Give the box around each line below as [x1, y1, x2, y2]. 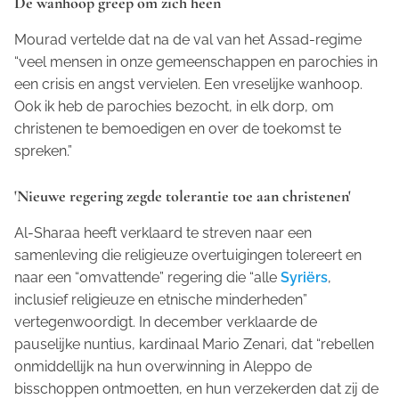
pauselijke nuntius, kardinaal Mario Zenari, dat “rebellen [14, 336, 374, 354]
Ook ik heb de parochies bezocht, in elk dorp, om [14, 98, 334, 116]
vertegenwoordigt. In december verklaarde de [14, 313, 317, 331]
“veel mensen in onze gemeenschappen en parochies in [14, 53, 378, 71]
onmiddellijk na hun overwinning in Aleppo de [14, 358, 312, 376]
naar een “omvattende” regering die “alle [14, 269, 281, 287]
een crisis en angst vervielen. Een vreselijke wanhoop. [14, 76, 362, 94]
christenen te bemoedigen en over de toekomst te [14, 120, 341, 138]
